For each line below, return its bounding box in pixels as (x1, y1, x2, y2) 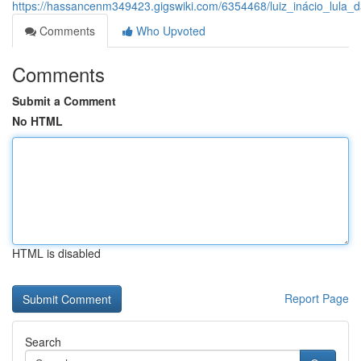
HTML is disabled (12, 245, 101, 261)
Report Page (284, 290, 349, 306)
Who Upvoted (133, 23, 205, 39)
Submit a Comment (12, 93, 116, 109)
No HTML (12, 113, 63, 129)
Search (25, 334, 61, 350)
